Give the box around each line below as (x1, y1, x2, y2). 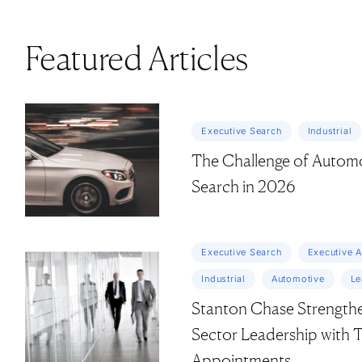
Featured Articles (24, 37, 248, 78)
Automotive (271, 273, 325, 284)
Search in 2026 (192, 175, 303, 196)
